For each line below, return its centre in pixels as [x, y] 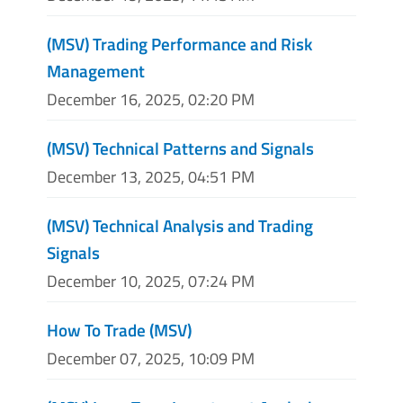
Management [96, 70]
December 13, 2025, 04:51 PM [151, 176]
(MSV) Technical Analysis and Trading [180, 225]
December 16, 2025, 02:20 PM [151, 99]
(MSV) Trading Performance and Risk [179, 43]
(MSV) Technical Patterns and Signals [180, 148]
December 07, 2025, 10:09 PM [151, 359]
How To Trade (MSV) [119, 330]
